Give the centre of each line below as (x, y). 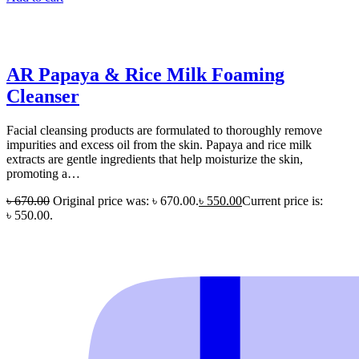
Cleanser (43, 97)
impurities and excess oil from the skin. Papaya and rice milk (159, 145)
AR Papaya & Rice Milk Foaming (145, 75)
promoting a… (43, 174)
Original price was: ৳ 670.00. (126, 201)
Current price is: (282, 201)
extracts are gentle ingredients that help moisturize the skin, (155, 159)
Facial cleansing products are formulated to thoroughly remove (164, 131)
